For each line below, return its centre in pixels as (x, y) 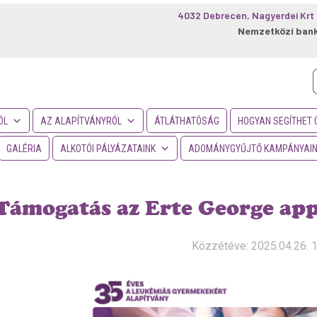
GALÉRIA (24, 149)
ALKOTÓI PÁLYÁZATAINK (108, 149)
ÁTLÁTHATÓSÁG (187, 121)
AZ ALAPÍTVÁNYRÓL (81, 121)
